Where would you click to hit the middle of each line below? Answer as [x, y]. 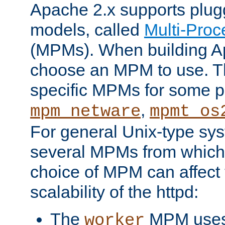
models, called [87, 29]
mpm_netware [85, 111]
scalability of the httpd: [114, 192]
